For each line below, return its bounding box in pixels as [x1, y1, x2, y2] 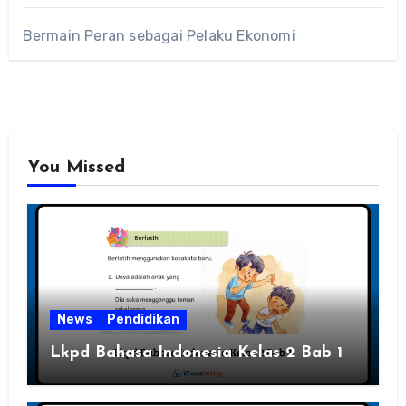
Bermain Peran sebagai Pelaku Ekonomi [22, 27, 295, 45]
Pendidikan [106, 312, 179, 328]
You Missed [26, 159, 125, 178]
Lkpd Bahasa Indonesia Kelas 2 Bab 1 [49, 344, 343, 362]
